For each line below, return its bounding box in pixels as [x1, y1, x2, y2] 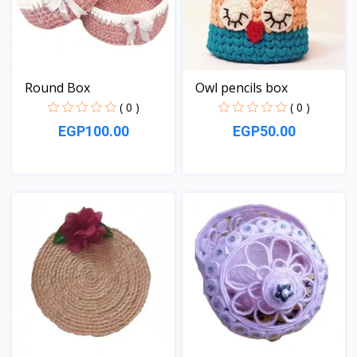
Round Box [25, 78, 90, 96]
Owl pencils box [195, 78, 288, 96]
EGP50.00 [232, 122, 296, 139]
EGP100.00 [57, 122, 129, 139]
